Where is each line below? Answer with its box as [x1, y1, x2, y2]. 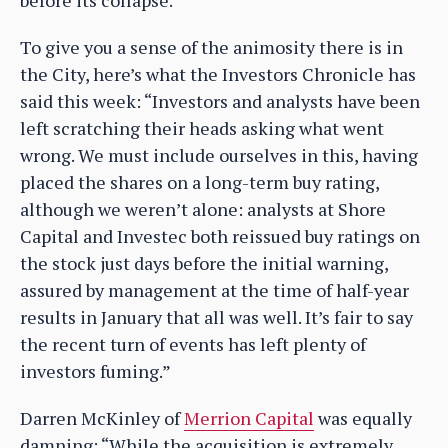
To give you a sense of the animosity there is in [20, 35, 403, 60]
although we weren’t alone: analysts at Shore [20, 197, 386, 222]
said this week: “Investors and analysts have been [20, 89, 420, 114]
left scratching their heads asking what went [20, 116, 384, 141]
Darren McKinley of [20, 406, 184, 431]
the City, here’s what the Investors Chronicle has [20, 62, 416, 87]
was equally [314, 406, 412, 431]
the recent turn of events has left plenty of [20, 332, 366, 357]
